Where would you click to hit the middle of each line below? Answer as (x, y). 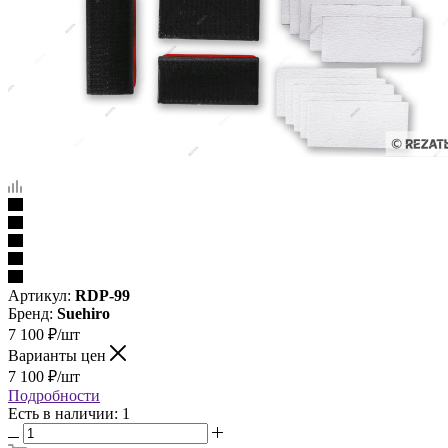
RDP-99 (102, 295)
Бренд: (32, 313)
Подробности (54, 395)
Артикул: (39, 295)
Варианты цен (59, 355)
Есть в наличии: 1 (69, 413)
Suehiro (83, 313)
